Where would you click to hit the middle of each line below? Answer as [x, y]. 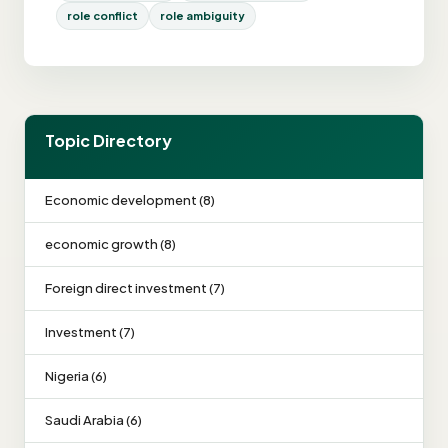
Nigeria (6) [76, 376]
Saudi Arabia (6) [93, 420]
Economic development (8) [130, 200]
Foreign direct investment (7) [135, 288]
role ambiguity [202, 15]
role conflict [102, 15]
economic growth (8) [110, 244]
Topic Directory [108, 140]
